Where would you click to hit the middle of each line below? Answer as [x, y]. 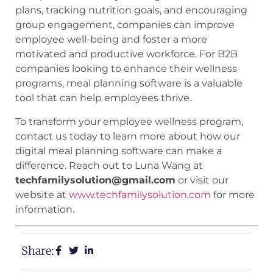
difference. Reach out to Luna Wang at [109, 165]
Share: [37, 251]
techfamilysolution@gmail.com [95, 180]
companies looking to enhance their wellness [126, 69]
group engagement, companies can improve [125, 25]
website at [42, 194]
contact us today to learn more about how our [128, 136]
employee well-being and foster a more [111, 40]
